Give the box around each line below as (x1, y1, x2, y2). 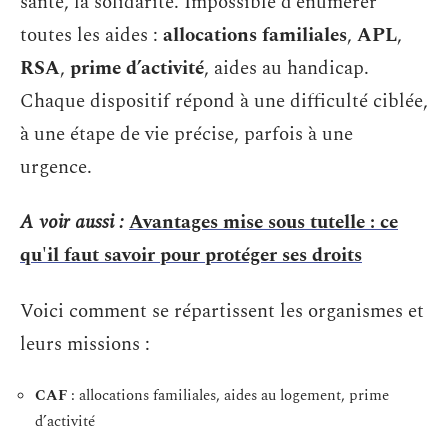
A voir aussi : (20, 208, 124, 237)
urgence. (20, 152, 92, 182)
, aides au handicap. (204, 53, 369, 83)
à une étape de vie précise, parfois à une (20, 119, 353, 149)
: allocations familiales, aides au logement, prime (67, 384, 389, 407)
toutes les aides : (20, 20, 163, 50)
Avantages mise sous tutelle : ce (129, 208, 398, 237)
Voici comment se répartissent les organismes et (20, 296, 424, 326)
